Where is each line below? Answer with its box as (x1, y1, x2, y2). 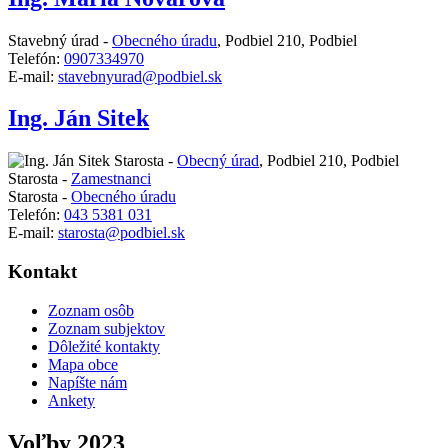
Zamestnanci (71, 170, 151, 188)
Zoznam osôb (48, 301, 134, 319)
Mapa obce (48, 355, 118, 373)
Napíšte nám (48, 373, 127, 391)
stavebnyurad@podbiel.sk (58, 67, 222, 85)
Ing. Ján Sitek (8, 105, 149, 132)
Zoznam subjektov (48, 319, 165, 337)
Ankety (48, 391, 95, 409)
